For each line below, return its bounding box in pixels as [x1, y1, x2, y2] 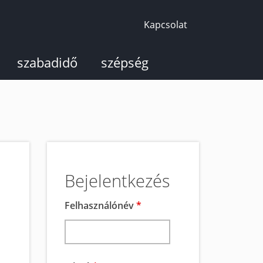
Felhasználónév [65, 199, 136, 212]
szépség [101, 53, 149, 71]
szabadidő [17, 53, 77, 71]
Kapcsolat [144, 18, 187, 31]
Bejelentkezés [65, 169, 170, 192]
